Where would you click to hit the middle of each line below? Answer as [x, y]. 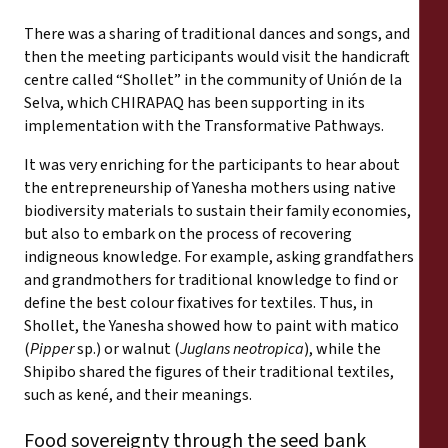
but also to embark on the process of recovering [188, 233]
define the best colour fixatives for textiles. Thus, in [198, 302]
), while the [342, 348]
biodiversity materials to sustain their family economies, [217, 210]
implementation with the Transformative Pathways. [204, 125]
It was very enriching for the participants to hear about [212, 164]
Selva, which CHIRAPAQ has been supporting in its [194, 102]
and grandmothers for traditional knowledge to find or [211, 279]
